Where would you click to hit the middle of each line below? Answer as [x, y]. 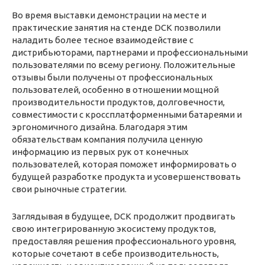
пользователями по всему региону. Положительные [124, 64]
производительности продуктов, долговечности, [118, 102]
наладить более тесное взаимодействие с [103, 40]
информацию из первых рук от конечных [100, 151]
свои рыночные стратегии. [69, 189]
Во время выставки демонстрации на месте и [109, 15]
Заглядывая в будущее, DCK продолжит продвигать [124, 216]
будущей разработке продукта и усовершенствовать [126, 176]
